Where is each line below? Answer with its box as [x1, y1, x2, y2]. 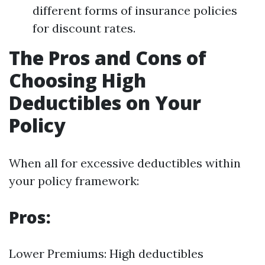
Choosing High [9, 67, 146, 93]
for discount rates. [33, 21, 135, 35]
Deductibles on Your [9, 90, 201, 115]
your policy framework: [9, 173, 139, 188]
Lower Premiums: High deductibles [9, 246, 203, 261]
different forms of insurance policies [33, 3, 237, 18]
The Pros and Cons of [9, 45, 206, 70]
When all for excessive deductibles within [9, 156, 241, 170]
